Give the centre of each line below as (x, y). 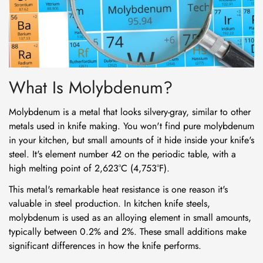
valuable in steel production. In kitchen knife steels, (109, 203)
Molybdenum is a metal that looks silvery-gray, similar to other (130, 112)
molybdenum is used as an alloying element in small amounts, (130, 217)
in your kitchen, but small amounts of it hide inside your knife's (131, 140)
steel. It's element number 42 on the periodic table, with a (122, 154)
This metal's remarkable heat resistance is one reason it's (118, 189)
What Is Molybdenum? (91, 87)
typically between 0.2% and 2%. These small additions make (128, 231)
